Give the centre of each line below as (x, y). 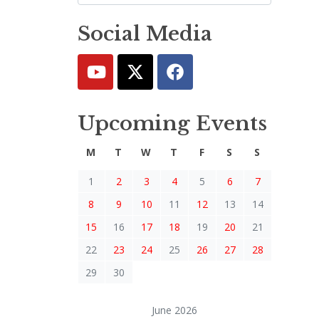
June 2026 (174, 310)
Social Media (145, 34)
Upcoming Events (172, 123)
